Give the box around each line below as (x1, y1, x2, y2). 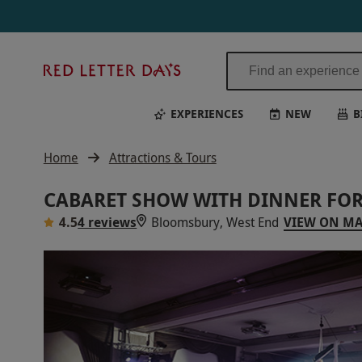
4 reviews (78, 213, 137, 231)
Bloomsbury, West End (151, 213, 280, 231)
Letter (186, 78, 221, 97)
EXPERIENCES (170, 105, 243, 121)
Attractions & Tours (108, 149, 217, 166)
